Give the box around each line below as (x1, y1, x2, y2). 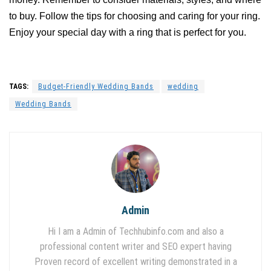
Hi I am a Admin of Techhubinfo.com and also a (47, 225, 224, 237)
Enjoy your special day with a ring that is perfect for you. (9, 27, 246, 38)
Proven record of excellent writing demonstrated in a (34, 255, 237, 267)
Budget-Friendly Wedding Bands (38, 82, 154, 91)
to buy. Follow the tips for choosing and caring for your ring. (9, 10, 260, 21)
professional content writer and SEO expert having (39, 240, 232, 252)
